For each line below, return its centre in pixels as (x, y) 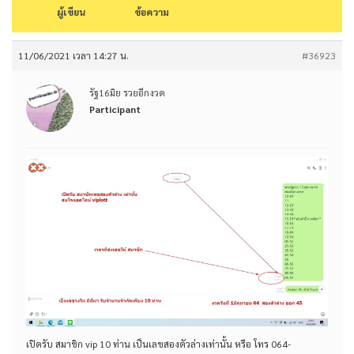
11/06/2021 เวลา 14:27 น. (73, 56)
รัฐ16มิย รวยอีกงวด (127, 93)
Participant (115, 109)
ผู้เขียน (71, 12)
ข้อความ (152, 12)
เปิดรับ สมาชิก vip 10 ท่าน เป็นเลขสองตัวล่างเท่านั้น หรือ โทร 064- (158, 343)
